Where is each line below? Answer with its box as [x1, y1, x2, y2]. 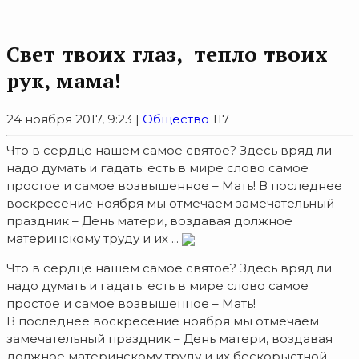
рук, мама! [6, 66, 121, 94]
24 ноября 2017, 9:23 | [6, 111, 143, 127]
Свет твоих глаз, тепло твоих [6, 39, 334, 67]
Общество [143, 111, 209, 127]
